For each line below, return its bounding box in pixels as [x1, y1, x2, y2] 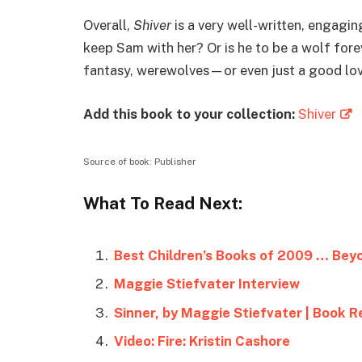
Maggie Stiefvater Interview [114, 276, 300, 293]
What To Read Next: [83, 193, 242, 214]
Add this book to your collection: [83, 105, 298, 122]
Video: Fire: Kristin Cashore [114, 333, 290, 350]
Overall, [83, 17, 133, 34]
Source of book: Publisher [83, 156, 196, 168]
